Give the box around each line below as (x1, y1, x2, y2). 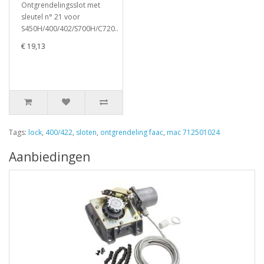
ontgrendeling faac (100, 127, 163, 137)
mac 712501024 (167, 127, 220, 137)
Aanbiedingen (9, 148, 90, 165)
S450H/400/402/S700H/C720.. (21, 24, 118, 34)
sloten (76, 127, 97, 137)
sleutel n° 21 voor (21, 12, 80, 22)
